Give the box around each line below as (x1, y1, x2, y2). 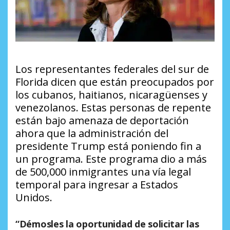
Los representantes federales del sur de (15, 62, 209, 76)
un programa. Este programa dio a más (15, 152, 207, 166)
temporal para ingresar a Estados (15, 178, 178, 192)
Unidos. (15, 190, 52, 205)
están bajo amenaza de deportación (15, 113, 189, 128)
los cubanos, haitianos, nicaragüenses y (15, 88, 207, 102)
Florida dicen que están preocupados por (15, 75, 214, 89)
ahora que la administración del (15, 126, 168, 141)
